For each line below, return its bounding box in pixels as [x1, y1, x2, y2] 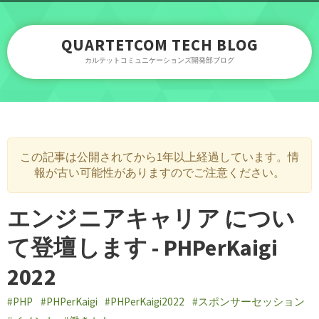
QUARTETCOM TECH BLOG [61, 35, 258, 55]
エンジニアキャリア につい [7, 204, 296, 233]
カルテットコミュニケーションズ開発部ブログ [85, 56, 234, 65]
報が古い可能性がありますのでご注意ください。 [34, 165, 285, 179]
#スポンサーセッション [192, 295, 305, 308]
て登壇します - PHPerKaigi [7, 234, 278, 262]
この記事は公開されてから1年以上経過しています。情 [20, 150, 299, 164]
